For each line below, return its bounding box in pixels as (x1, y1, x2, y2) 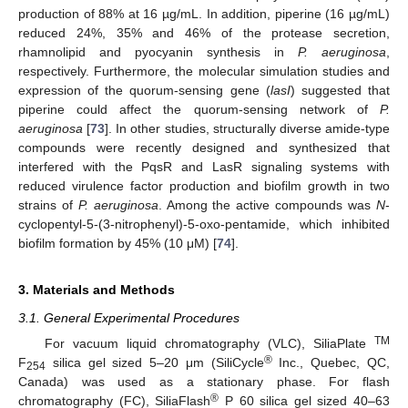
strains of (18, 197, 78, 212)
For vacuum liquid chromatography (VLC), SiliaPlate (44, 335, 374, 351)
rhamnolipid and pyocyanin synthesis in (18, 44, 298, 59)
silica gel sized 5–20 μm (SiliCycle (46, 354, 264, 370)
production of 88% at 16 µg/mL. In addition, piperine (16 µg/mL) (18, 5, 390, 21)
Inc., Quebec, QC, (271, 354, 391, 370)
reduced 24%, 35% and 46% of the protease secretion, (18, 25, 390, 40)
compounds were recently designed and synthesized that (18, 139, 390, 155)
